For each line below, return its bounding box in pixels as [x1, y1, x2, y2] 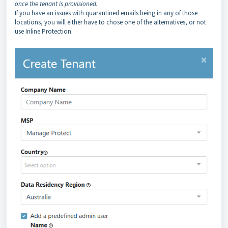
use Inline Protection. [15, 27, 73, 36]
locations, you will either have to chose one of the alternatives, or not [15, 18, 206, 26]
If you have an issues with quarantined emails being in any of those [15, 9, 197, 17]
